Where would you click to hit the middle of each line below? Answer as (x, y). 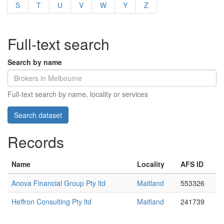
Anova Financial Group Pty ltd (58, 183)
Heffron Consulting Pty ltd (51, 201)
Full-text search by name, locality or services (78, 94)
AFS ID (192, 164)
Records (36, 142)
